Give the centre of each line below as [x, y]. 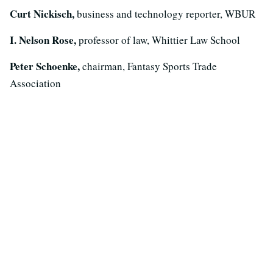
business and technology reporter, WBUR [166, 14]
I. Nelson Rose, [44, 40]
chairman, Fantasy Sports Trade [150, 66]
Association [35, 83]
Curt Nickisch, [43, 14]
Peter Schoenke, [46, 66]
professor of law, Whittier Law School [159, 40]
